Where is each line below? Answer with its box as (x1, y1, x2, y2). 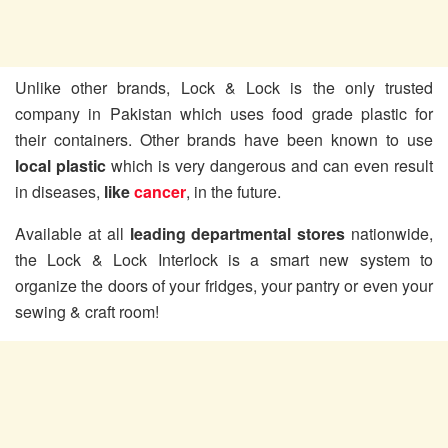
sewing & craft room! (15, 299, 159, 323)
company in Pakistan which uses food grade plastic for (15, 101, 433, 125)
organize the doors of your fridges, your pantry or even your (15, 273, 433, 297)
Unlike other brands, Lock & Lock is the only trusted (15, 75, 433, 99)
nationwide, (345, 221, 434, 245)
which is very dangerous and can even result (106, 153, 433, 177)
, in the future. (186, 179, 285, 203)
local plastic (15, 153, 106, 177)
